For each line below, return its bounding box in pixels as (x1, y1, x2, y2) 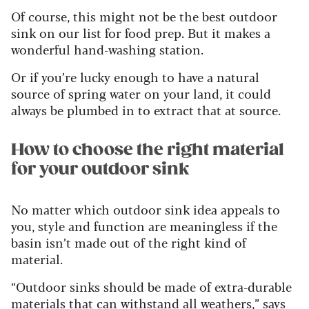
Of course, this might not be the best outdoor (11, 6, 277, 25)
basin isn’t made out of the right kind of (11, 232, 246, 251)
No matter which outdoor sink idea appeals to (11, 199, 280, 218)
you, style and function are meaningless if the (11, 216, 277, 235)
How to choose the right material (11, 139, 284, 160)
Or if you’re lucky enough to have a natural (11, 67, 259, 86)
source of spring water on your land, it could (11, 83, 271, 102)
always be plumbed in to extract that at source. (11, 100, 281, 119)
